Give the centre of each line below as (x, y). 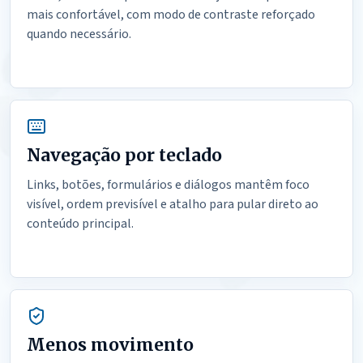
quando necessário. (79, 34)
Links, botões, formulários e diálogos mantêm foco (168, 185)
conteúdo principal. (80, 224)
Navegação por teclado (124, 155)
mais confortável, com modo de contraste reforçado (171, 15)
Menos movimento (110, 345)
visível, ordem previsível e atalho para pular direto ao (173, 204)
